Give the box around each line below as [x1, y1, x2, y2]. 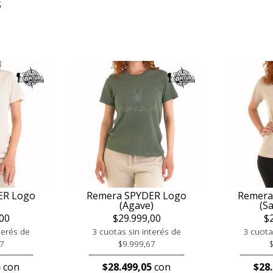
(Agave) [119, 199, 154, 212]
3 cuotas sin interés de [92, 225, 181, 237]
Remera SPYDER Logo [87, 189, 186, 202]
